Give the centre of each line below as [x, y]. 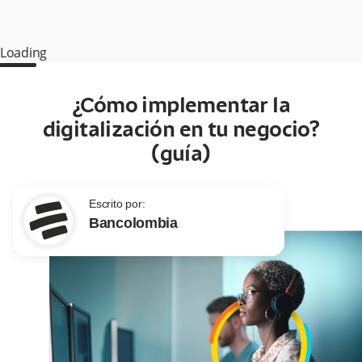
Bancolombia [133, 223]
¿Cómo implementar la [181, 107]
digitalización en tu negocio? [181, 131]
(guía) [181, 156]
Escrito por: [117, 204]
